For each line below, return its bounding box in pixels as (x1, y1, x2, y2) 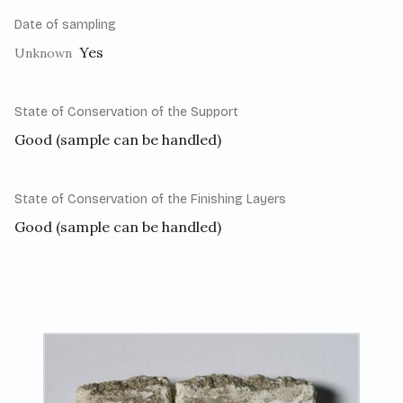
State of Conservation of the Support (14, 104, 238, 121)
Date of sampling (14, 17, 116, 33)
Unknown (14, 45, 72, 62)
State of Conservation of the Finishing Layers (14, 192, 286, 208)
